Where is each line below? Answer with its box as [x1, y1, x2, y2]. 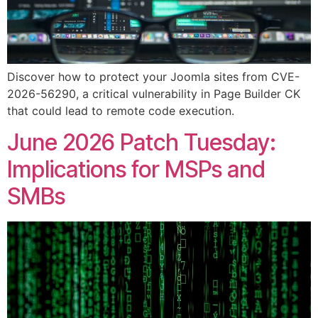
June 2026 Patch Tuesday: [7, 128, 276, 157]
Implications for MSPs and [7, 155, 265, 184]
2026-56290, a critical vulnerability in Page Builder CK [7, 86, 300, 101]
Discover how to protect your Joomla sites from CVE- [7, 69, 300, 84]
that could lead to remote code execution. [7, 103, 234, 118]
